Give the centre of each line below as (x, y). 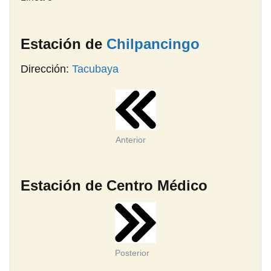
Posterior (132, 253)
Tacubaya (95, 69)
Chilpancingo (153, 44)
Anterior (130, 139)
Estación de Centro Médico (114, 185)
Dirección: (46, 69)
